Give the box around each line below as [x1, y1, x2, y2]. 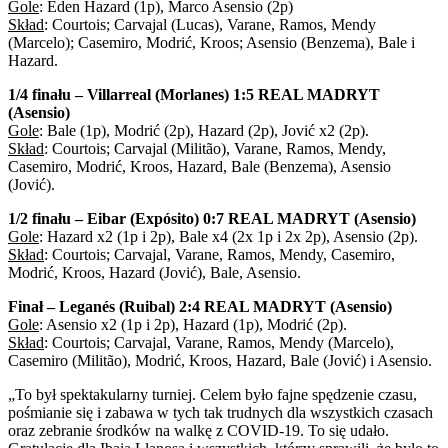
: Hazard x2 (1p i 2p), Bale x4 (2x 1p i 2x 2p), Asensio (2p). [39, 227, 418, 245]
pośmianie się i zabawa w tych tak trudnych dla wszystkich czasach [8, 403, 433, 421]
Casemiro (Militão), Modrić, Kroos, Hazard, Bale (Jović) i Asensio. [8, 351, 432, 369]
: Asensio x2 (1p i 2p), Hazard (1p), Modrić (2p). [39, 315, 347, 333]
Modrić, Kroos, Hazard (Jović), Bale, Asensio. [8, 263, 301, 281]
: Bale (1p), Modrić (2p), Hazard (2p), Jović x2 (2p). [39, 121, 369, 139]
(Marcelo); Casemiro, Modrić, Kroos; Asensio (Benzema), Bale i [8, 33, 415, 51]
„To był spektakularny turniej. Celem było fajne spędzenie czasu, [8, 385, 417, 403]
